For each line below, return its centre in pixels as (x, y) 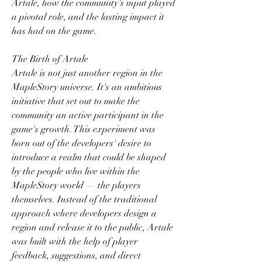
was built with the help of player (75, 242)
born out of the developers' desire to (82, 143)
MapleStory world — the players (76, 185)
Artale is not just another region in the (87, 73)
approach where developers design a (84, 213)
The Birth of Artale (50, 59)
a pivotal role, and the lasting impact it (88, 17)
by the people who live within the (76, 171)
